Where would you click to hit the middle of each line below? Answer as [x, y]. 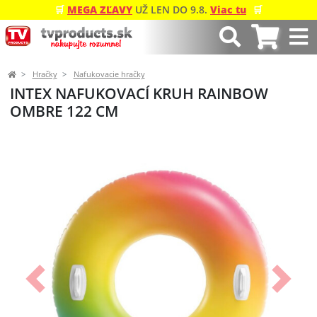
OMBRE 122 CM [64, 111]
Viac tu [228, 10]
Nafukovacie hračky [109, 74]
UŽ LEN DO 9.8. [171, 10]
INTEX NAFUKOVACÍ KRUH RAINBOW [139, 93]
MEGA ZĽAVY [100, 10]
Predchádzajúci [71, 285]
